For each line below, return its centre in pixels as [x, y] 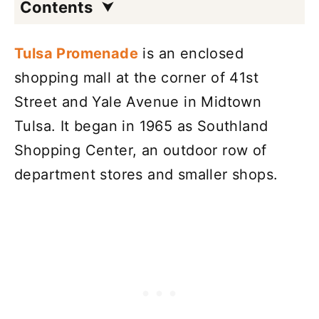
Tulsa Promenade [76, 53]
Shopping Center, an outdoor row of [141, 150]
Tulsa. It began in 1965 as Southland [141, 126]
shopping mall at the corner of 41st [136, 77]
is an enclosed [191, 53]
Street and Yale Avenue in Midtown [138, 101]
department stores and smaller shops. [146, 174]
